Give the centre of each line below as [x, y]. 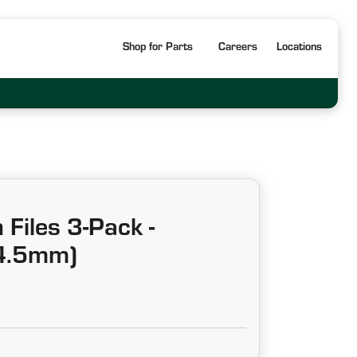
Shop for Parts [157, 49]
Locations [299, 49]
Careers [237, 49]
